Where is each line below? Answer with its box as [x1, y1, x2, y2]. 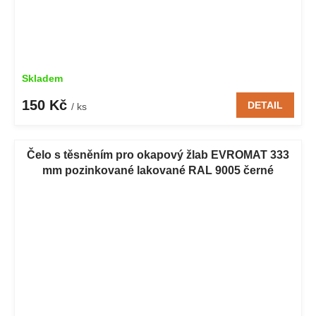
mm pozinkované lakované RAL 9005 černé [42, 164, 274, 177]
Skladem [22, 73, 63, 85]
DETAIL [248, 99, 283, 111]
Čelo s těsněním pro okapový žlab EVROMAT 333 [27, 149, 289, 162]
